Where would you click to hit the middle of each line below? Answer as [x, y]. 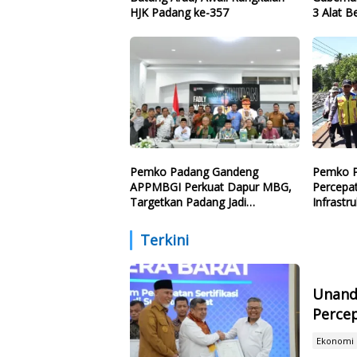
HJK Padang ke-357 [179, 13]
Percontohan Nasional [188, 217]
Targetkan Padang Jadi [188, 202]
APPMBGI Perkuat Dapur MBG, [211, 186]
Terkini [165, 239]
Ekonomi [335, 341]
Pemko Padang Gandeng [194, 171]
